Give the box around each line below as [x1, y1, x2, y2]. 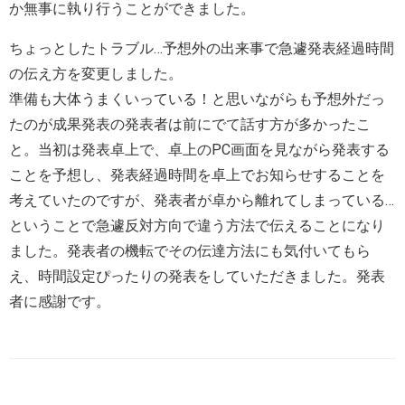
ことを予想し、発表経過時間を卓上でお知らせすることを [9, 165, 385, 184]
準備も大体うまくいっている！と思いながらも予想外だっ [9, 89, 385, 108]
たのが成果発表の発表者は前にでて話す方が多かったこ [9, 115, 371, 133]
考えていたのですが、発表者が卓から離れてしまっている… [9, 191, 394, 209]
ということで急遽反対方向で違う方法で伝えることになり [9, 216, 385, 234]
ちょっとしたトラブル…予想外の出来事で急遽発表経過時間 [9, 39, 394, 57]
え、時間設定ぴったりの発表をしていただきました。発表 [9, 267, 385, 285]
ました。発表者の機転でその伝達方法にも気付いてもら [9, 241, 371, 259]
